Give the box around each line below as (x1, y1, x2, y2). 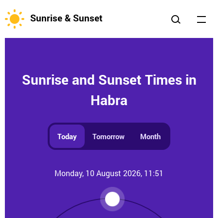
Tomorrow (92, 131, 125, 141)
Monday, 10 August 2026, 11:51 (54, 168, 163, 178)
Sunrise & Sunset (30, 12, 103, 24)
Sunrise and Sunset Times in (21, 71, 197, 89)
